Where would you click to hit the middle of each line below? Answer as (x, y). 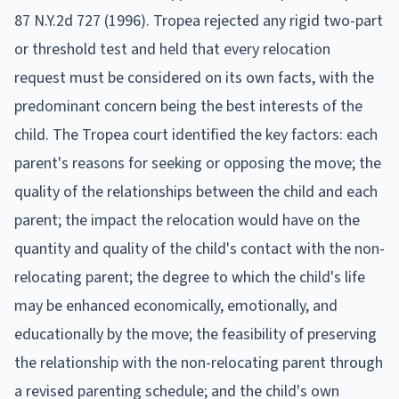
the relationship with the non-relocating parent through (199, 362)
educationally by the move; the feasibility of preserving (195, 334)
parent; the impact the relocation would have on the (187, 220)
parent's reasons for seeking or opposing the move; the (198, 163)
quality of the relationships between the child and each (196, 191)
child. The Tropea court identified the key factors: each (196, 134)
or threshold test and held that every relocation (172, 49)
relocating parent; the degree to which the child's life (190, 277)
